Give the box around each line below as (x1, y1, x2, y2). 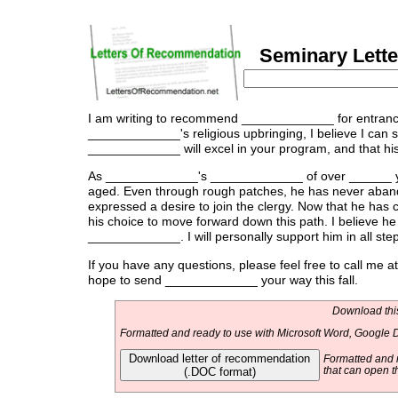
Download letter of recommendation (129, 352, 311, 366)
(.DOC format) (183, 365, 256, 379)
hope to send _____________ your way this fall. (87, 272, 358, 287)
